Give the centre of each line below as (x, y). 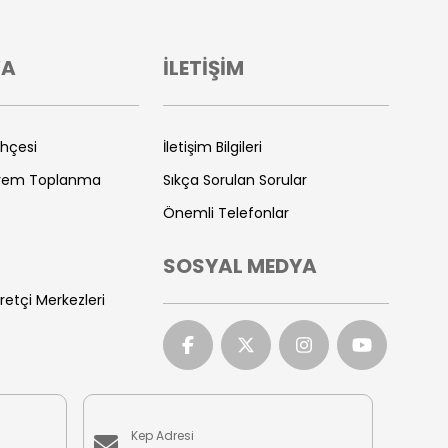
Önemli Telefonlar (226, 213)
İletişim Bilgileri (212, 147)
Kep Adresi (162, 435)
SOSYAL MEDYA (240, 266)
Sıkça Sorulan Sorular (235, 180)
